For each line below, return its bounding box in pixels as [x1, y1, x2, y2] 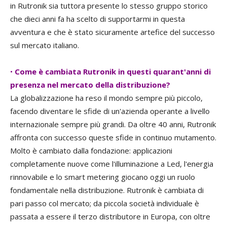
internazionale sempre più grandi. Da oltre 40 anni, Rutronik [10, 119, 216, 130]
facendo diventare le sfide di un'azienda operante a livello [10, 106, 210, 117]
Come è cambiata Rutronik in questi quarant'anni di [15, 66, 211, 77]
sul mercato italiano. [10, 40, 79, 51]
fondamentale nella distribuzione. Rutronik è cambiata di [10, 185, 204, 196]
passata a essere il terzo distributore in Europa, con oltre [10, 211, 210, 222]
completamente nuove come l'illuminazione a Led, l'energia [10, 159, 213, 169]
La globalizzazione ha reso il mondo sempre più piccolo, [10, 93, 203, 103]
